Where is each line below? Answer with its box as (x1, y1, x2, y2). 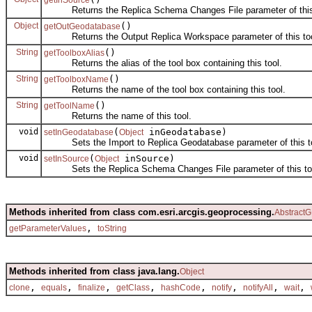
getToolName (44, 100, 95, 111)
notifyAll (243, 282, 273, 292)
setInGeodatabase (44, 127, 114, 137)
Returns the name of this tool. (44, 110, 192, 121)
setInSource (44, 153, 89, 164)
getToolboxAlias (44, 47, 104, 58)
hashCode (161, 282, 201, 292)
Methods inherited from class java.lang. (9, 265, 180, 276)
